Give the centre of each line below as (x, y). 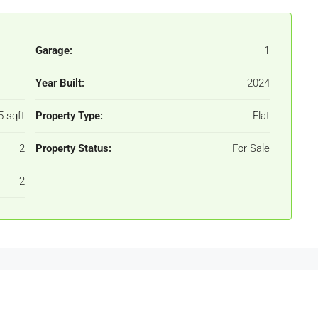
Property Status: (73, 148)
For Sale (251, 148)
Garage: (54, 50)
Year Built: (60, 83)
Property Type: (69, 116)
